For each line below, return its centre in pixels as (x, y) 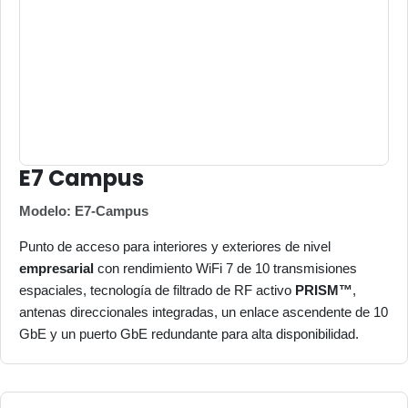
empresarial (56, 269)
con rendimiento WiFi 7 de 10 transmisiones (225, 269)
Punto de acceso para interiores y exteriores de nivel (175, 247)
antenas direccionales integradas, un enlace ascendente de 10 (204, 312)
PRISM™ (324, 291)
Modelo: (47, 211)
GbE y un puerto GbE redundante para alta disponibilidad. (189, 334)
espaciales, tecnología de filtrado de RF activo (157, 291)
